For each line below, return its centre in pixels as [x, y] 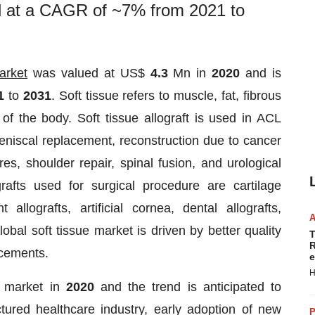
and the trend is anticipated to [191, 287]
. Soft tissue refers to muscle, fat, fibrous [166, 96]
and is [264, 73]
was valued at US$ [89, 73]
